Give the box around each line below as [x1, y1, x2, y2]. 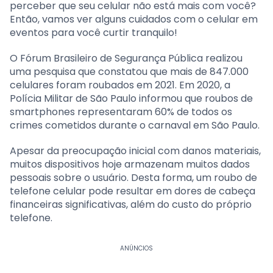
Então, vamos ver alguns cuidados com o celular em [10, 12, 258, 26]
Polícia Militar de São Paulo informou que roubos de [10, 91, 253, 105]
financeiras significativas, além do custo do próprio [10, 197, 252, 211]
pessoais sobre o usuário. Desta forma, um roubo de [10, 170, 257, 185]
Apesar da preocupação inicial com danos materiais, [10, 143, 261, 158]
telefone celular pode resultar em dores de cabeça [10, 183, 255, 198]
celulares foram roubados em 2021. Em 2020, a [10, 77, 230, 92]
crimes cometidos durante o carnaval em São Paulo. [10, 118, 260, 132]
